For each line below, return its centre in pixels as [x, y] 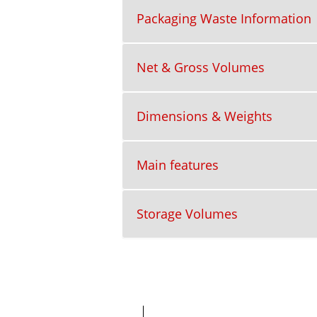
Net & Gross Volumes [201, 68]
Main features [178, 165]
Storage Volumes [187, 214]
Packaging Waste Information [224, 19]
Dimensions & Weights [204, 116]
